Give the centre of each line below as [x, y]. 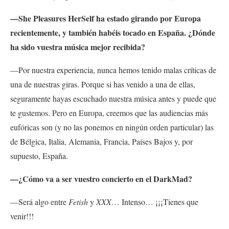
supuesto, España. [40, 156]
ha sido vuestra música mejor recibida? [78, 47]
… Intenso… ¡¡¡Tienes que [155, 202]
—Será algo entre [39, 202]
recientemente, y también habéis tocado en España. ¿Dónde [113, 33]
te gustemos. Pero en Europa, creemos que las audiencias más [109, 113]
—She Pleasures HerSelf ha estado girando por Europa [106, 18]
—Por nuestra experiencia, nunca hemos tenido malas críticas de [113, 70]
